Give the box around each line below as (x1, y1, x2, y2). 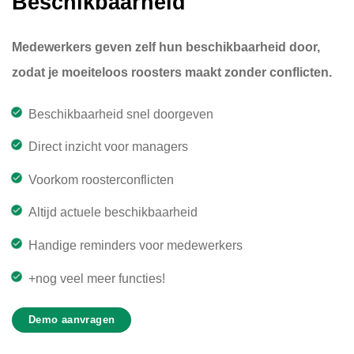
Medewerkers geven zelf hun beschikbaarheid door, (12, 40, 320, 54)
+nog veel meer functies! (28, 271, 165, 285)
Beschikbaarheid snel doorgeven (28, 107, 213, 121)
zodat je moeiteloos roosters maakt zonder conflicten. (12, 65, 332, 79)
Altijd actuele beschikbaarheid (28, 205, 198, 220)
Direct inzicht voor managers (28, 140, 188, 154)
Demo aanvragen (28, 314, 115, 326)
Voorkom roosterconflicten (28, 172, 174, 186)
